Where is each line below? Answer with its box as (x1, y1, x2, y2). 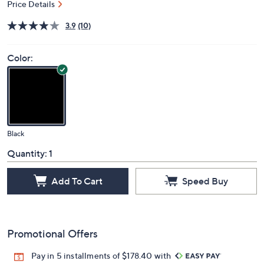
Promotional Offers (7, 227, 98, 240)
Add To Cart (51, 174, 103, 187)
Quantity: (7, 147, 47, 160)
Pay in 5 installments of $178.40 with (31, 250, 173, 261)
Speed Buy (182, 174, 228, 187)
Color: (7, 52, 33, 64)
